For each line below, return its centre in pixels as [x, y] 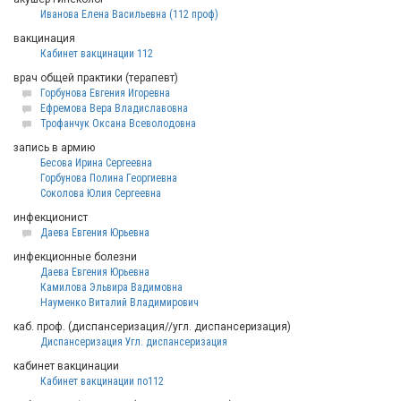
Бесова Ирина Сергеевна [96, 163]
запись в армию [54, 148]
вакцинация [44, 38]
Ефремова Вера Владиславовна [114, 108]
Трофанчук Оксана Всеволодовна [118, 124]
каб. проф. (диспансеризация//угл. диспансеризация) [152, 327]
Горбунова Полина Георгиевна [109, 178]
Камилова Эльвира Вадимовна [111, 287]
